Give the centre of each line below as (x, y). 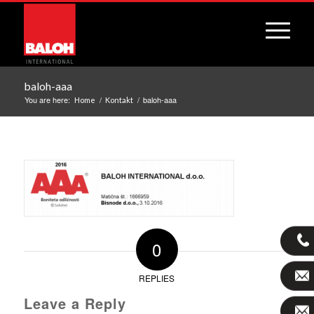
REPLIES (157, 278)
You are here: (47, 100)
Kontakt (119, 100)
